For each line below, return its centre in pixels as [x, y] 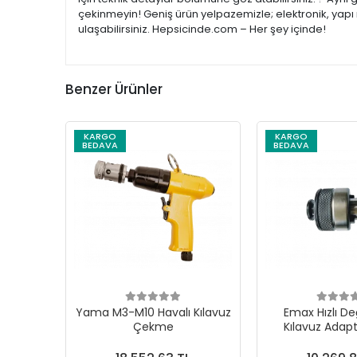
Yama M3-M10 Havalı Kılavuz [153, 312]
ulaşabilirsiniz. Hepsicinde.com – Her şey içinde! [202, 29]
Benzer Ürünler [114, 89]
